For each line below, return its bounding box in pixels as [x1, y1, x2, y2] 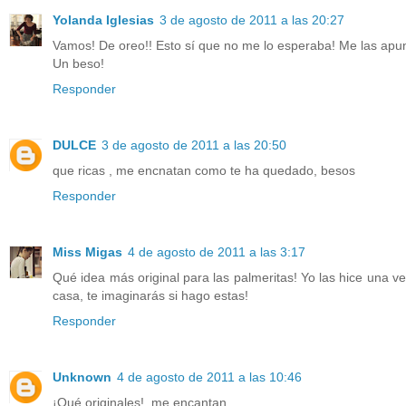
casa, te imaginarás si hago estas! [53, 287, 248, 303]
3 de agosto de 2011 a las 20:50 [101, 137, 286, 152]
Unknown [53, 369, 111, 384]
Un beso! [53, 55, 104, 71]
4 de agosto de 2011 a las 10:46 [117, 369, 302, 384]
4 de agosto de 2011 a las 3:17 [128, 244, 305, 259]
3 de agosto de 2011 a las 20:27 [159, 12, 344, 27]
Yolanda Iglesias [53, 12, 154, 27]
